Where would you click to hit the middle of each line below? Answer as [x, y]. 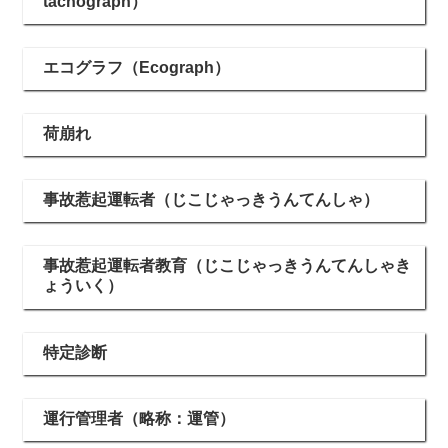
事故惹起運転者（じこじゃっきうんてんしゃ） [211, 200]
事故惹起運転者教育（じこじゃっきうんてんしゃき [227, 266]
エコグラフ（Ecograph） [136, 67]
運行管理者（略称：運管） [139, 418]
